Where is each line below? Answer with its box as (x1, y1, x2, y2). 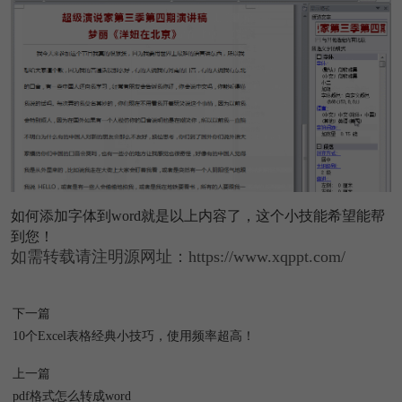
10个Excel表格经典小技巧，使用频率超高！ (12, 328, 255, 343)
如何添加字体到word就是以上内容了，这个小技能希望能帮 (10, 207, 385, 223)
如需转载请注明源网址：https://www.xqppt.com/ (10, 247, 345, 266)
